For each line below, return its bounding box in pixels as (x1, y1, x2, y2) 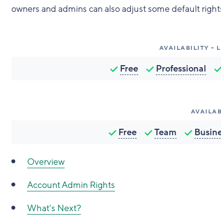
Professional (156, 63, 207, 74)
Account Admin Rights (27, 179, 115, 191)
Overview (27, 156, 65, 168)
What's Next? (27, 202, 81, 214)
